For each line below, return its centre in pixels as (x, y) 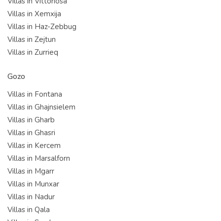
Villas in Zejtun (32, 39)
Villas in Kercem (34, 145)
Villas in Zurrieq (33, 52)
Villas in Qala (29, 209)
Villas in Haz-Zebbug (42, 26)
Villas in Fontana (35, 94)
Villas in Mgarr (31, 171)
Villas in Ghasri (31, 132)
